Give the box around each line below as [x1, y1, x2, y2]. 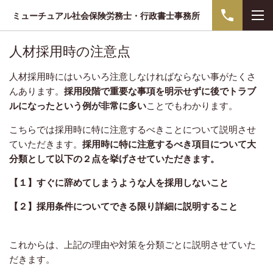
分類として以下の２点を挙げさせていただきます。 [9, 153, 219, 164]
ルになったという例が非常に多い [9, 100, 146, 111]
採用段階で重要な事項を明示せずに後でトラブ [64, 85, 256, 96]
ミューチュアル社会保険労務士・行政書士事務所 [12, 10, 200, 21]
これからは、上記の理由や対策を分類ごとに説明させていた [9, 239, 256, 250]
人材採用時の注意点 [9, 43, 130, 59]
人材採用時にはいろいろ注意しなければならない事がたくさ [9, 71, 256, 82]
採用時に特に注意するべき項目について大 [82, 138, 256, 149]
